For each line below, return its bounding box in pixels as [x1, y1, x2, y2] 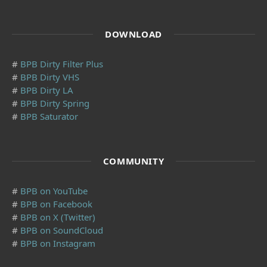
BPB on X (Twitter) [20, 210, 95, 223]
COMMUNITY [103, 154, 164, 167]
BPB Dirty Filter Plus [20, 57, 103, 70]
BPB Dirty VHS [20, 70, 79, 83]
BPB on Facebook [20, 197, 92, 210]
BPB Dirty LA [20, 83, 73, 96]
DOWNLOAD [105, 27, 162, 40]
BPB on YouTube [20, 184, 88, 197]
